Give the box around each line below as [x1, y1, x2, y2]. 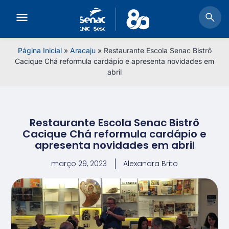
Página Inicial [17, 46, 62, 55]
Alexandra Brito [123, 158, 178, 169]
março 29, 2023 [51, 158, 107, 169]
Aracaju [70, 46, 96, 55]
